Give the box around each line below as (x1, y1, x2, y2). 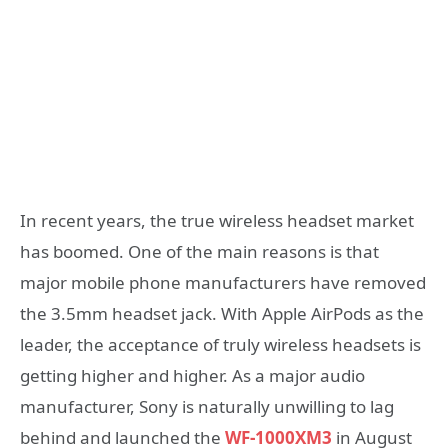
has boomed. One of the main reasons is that (20, 239, 379, 263)
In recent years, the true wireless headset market (20, 208, 414, 232)
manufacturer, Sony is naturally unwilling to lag (20, 394, 394, 418)
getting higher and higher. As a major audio (20, 363, 365, 387)
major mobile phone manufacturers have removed (20, 270, 426, 294)
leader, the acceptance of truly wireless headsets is (20, 332, 421, 356)
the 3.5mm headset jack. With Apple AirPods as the (20, 301, 424, 325)
